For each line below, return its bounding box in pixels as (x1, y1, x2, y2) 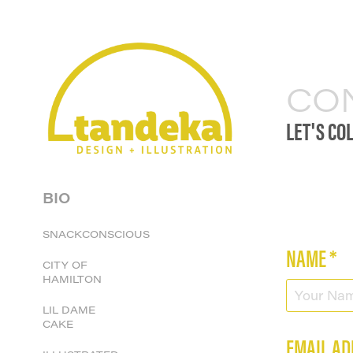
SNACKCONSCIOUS (42, 227, 150, 240)
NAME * (285, 243, 337, 273)
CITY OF (42, 258, 87, 271)
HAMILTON (42, 272, 102, 285)
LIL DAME (42, 303, 95, 316)
